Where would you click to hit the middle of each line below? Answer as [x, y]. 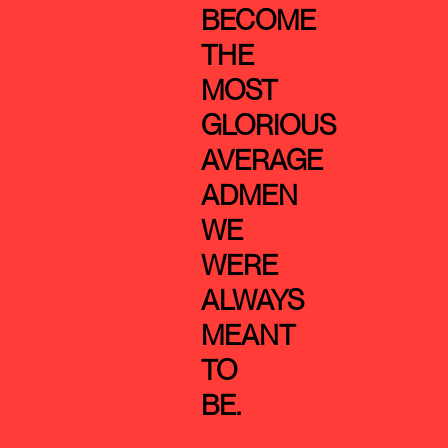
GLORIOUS [269, 125]
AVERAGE [262, 160]
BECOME [259, 20]
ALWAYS [253, 300]
